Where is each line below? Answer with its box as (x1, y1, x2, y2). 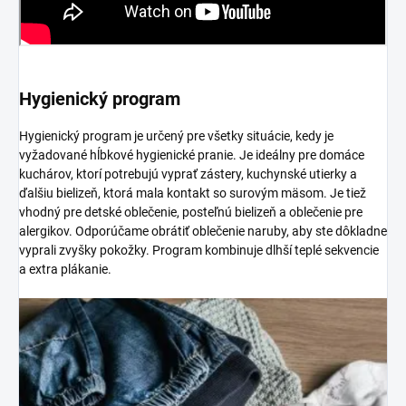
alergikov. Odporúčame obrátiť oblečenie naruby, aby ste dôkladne (19, 223, 387, 238)
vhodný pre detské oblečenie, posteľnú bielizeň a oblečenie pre (19, 204, 362, 219)
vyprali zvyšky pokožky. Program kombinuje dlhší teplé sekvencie (19, 242, 379, 257)
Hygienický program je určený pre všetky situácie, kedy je (19, 128, 333, 143)
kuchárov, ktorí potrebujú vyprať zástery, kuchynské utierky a (19, 166, 357, 181)
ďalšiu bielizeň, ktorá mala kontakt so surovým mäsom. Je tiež (19, 185, 366, 200)
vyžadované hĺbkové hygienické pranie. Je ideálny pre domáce (19, 147, 364, 162)
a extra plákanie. (19, 261, 111, 276)
